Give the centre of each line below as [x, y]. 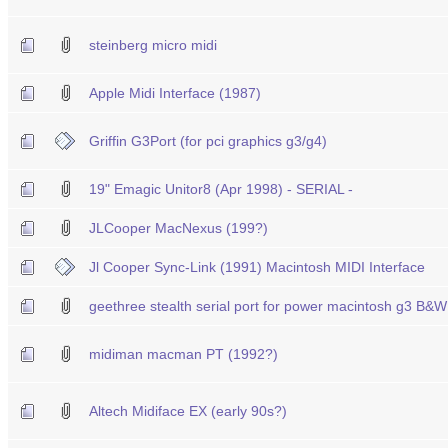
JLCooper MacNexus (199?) [178, 227]
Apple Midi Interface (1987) [175, 92]
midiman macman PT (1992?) [183, 353]
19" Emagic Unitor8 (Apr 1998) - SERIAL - [221, 188]
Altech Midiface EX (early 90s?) [188, 410]
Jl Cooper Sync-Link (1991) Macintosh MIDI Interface [257, 266]
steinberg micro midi [153, 44]
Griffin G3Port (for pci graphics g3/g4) [208, 140]
